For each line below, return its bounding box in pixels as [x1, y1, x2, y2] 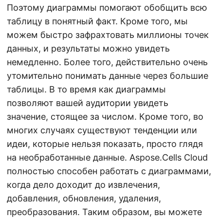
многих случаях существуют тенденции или [7, 125, 197, 135]
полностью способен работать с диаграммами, [7, 165, 211, 176]
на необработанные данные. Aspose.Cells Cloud [7, 152, 208, 163]
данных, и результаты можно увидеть [7, 43, 170, 54]
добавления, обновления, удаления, [7, 193, 161, 203]
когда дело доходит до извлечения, [7, 179, 160, 190]
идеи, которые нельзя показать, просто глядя [7, 138, 203, 149]
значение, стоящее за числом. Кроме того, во [7, 111, 203, 122]
